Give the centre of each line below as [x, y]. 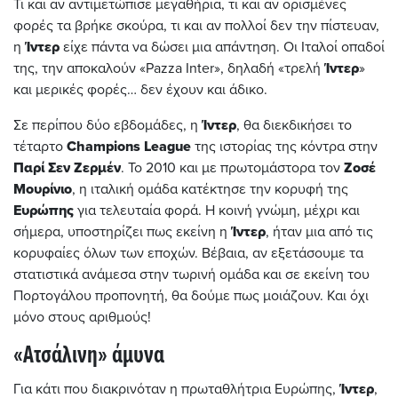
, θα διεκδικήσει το [294, 126]
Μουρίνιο [43, 190]
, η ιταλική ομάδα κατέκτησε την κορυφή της [210, 190]
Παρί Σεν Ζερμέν [67, 168]
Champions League [129, 147]
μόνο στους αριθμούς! [82, 318]
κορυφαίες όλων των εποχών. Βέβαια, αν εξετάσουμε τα [188, 254]
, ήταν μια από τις [319, 232]
